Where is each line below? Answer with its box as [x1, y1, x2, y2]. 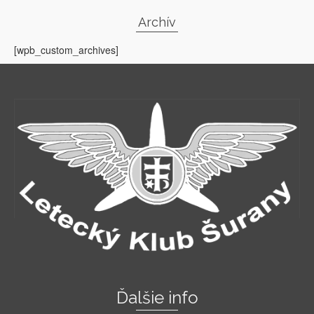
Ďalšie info [116, 287, 198, 308]
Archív [138, 14, 176, 29]
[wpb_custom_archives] [14, 42, 118, 57]
